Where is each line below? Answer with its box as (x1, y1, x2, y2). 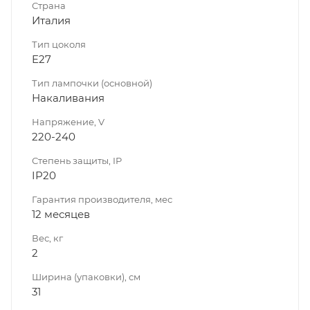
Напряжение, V (32, 116, 104, 127)
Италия (32, 13, 71, 27)
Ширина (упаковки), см (32, 271, 140, 282)
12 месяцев (32, 207, 90, 221)
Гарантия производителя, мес (32, 193, 172, 205)
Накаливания (32, 91, 104, 104)
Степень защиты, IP (32, 154, 122, 166)
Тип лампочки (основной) (32, 77, 152, 89)
